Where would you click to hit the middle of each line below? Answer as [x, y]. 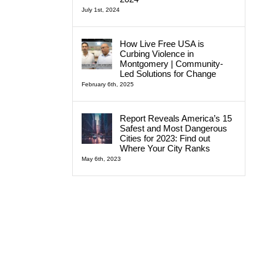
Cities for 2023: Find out [165, 138]
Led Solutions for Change [168, 73]
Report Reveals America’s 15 [176, 118]
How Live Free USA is [162, 43]
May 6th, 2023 [101, 159]
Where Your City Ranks [165, 148]
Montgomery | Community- [171, 63]
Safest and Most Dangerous [173, 128]
